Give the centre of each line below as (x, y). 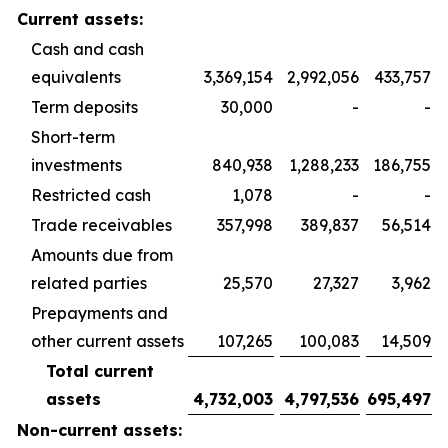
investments (76, 165)
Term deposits (84, 107)
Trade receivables (101, 225)
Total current (100, 371)
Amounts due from (102, 255)
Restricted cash (91, 195)
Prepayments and (99, 313)
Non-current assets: (99, 430)
